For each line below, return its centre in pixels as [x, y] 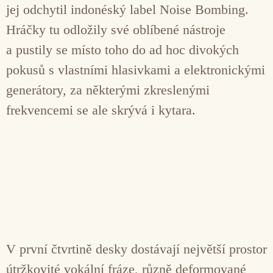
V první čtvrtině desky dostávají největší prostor [136, 249]
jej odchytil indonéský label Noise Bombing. [127, 9]
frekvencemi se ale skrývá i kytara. [101, 110]
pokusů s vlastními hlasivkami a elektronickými [136, 69]
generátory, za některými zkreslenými [108, 90]
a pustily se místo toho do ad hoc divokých [122, 49]
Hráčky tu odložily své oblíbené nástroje [116, 29]
